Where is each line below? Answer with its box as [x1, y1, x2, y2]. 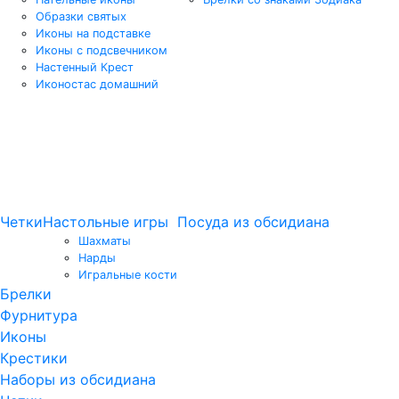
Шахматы [78, 233, 131, 248]
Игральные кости [78, 267, 177, 281]
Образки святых [36, 9, 126, 23]
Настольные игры [43, 212, 168, 231]
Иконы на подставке [36, 26, 151, 40]
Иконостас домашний [36, 77, 159, 91]
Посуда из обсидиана [177, 212, 330, 231]
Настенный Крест [36, 60, 134, 74]
